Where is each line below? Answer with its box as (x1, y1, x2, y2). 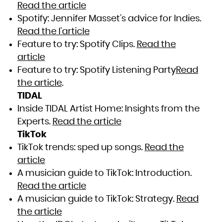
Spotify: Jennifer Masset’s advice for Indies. (17, 14, 201, 24)
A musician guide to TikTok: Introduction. (17, 169, 192, 178)
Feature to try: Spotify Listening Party (17, 66, 176, 75)
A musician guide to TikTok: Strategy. (17, 195, 176, 204)
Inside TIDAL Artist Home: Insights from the (17, 105, 200, 114)
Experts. (17, 117, 53, 127)
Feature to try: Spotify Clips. (17, 40, 137, 50)
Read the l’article (17, 27, 90, 37)
